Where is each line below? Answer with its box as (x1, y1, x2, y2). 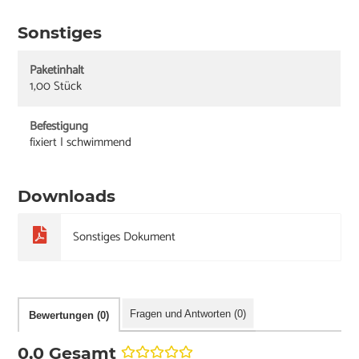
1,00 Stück (30, 75, 83, 96)
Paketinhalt (30, 59, 85, 80)
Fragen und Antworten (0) (130, 308, 247, 321)
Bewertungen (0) (29, 309, 110, 322)
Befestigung (30, 115, 89, 136)
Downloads (18, 185, 116, 206)
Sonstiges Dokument (72, 227, 175, 248)
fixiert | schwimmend (30, 131, 132, 152)
